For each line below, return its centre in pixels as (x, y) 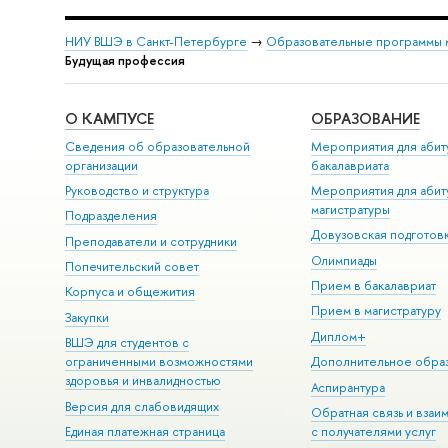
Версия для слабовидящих (141, 406)
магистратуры (351, 209)
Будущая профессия (124, 61)
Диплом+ (339, 336)
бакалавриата (350, 165)
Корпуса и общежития (129, 292)
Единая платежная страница (144, 431)
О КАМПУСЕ (109, 119)
